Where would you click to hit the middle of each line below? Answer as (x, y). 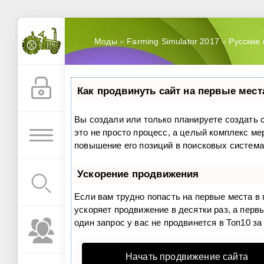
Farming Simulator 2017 (173, 41)
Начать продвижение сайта (187, 256)
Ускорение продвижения (138, 174)
